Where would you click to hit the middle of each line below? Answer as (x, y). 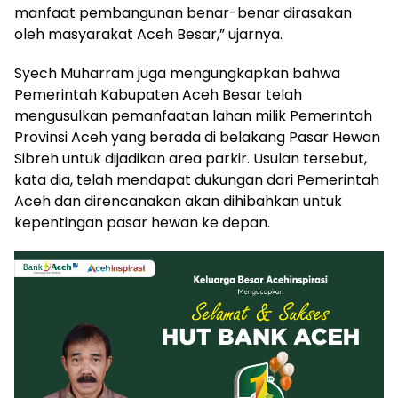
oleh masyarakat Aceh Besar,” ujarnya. (148, 34)
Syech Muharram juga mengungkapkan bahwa (177, 73)
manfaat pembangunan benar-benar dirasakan (183, 12)
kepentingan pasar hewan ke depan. (142, 222)
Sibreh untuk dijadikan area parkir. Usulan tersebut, (191, 158)
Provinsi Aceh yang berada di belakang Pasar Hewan (197, 137)
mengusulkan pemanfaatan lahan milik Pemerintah (193, 115)
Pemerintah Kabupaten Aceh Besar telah (158, 94)
